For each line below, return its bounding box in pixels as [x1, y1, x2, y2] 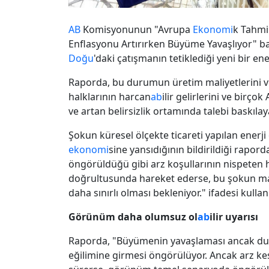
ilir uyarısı [210, 210, 258, 223]
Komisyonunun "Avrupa [80, 22, 193, 36]
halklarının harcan [68, 89, 151, 103]
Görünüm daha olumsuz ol [68, 210, 198, 223]
